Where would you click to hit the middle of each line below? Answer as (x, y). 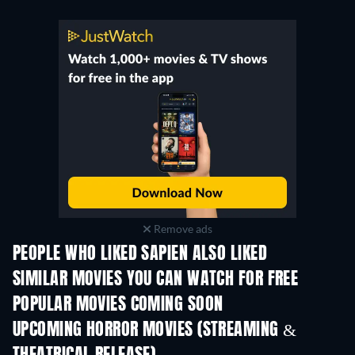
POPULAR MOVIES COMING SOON (118, 305)
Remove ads (181, 229)
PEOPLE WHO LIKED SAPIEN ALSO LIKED (140, 254)
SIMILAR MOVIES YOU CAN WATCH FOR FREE (156, 280)
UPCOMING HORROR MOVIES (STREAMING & (155, 330)
